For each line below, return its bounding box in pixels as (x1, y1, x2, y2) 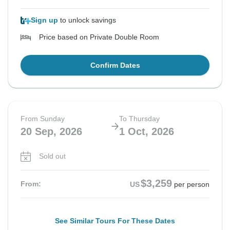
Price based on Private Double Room (39, 33, 159, 42)
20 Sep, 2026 (21, 126, 82, 138)
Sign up (31, 16, 58, 25)
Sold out (39, 152, 66, 161)
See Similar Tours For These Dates (55, 217, 175, 225)
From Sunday (21, 114, 65, 123)
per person (174, 180, 209, 189)
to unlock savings (58, 16, 116, 25)
